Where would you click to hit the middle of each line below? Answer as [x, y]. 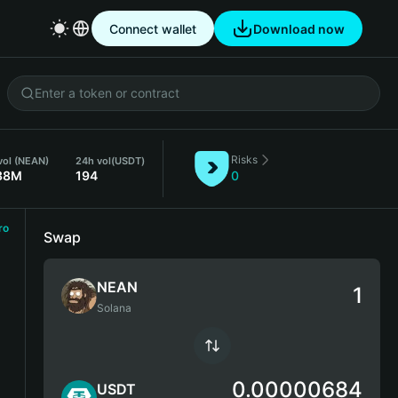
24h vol [94, 161]
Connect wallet [153, 28]
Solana [114, 308]
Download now [299, 28]
